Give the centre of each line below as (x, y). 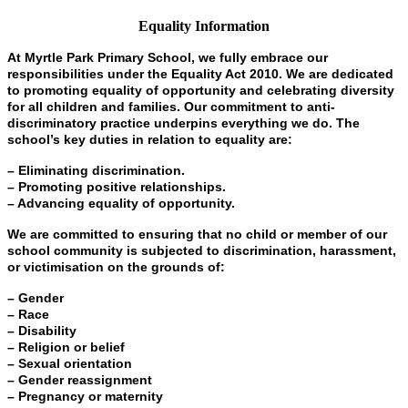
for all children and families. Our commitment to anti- (171, 106)
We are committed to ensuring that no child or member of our (197, 234)
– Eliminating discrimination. (96, 170)
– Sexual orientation (70, 363)
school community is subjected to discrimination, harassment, (202, 250)
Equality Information (204, 25)
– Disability (42, 330)
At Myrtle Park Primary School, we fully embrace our (168, 57)
